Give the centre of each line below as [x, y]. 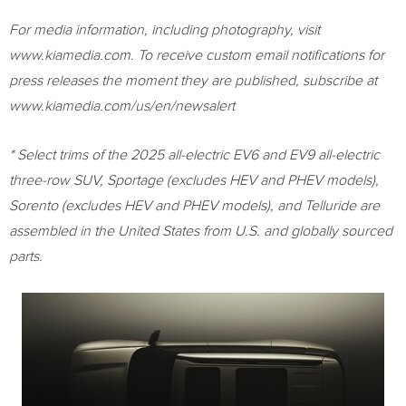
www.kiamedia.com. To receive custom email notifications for [197, 55]
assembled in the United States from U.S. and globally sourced [201, 231]
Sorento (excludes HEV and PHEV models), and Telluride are [194, 206]
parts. [26, 256]
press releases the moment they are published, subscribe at [193, 81]
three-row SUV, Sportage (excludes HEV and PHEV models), [194, 180]
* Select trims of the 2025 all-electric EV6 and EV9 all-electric [194, 155]
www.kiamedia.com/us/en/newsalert [122, 106]
